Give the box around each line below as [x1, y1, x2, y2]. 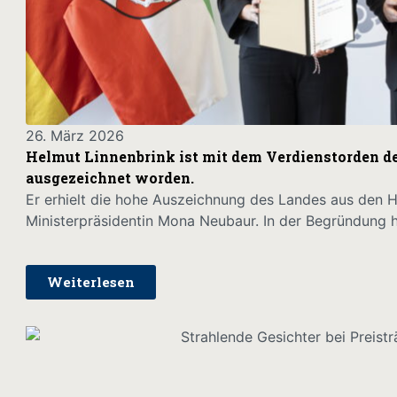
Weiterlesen [46, 273, 135, 292]
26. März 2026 [25, 126, 124, 144]
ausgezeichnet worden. [25, 167, 194, 187]
